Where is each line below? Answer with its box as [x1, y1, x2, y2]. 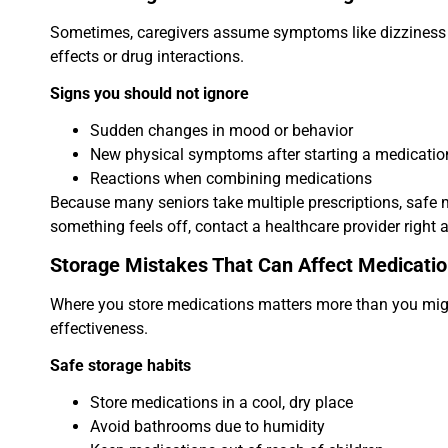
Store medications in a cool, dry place [90, 392, 353, 412]
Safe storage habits [50, 355, 191, 375]
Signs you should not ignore [50, 83, 249, 103]
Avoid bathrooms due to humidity [90, 416, 325, 436]
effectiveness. [50, 319, 148, 339]
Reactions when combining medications [90, 168, 372, 188]
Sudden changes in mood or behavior [90, 120, 353, 140]
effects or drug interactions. [50, 47, 244, 67]
